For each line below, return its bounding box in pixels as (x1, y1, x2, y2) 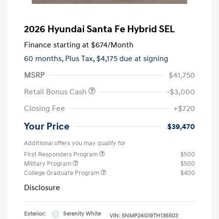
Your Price (24, 121, 69, 133)
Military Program (24, 160, 73, 168)
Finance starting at (24, 40, 89, 50)
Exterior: (24, 210, 45, 218)
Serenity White (63, 210, 101, 218)
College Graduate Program (24, 169, 101, 177)
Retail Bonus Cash (24, 87, 88, 97)
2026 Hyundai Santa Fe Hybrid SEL (24, 23, 175, 36)
